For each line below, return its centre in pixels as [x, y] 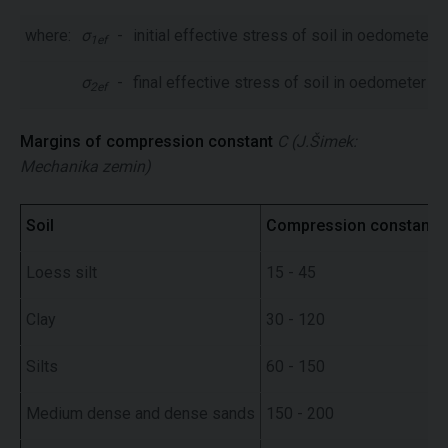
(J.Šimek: [324, 141]
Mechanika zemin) [85, 166]
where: [48, 35]
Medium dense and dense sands [140, 413]
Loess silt [61, 272]
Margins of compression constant [146, 141]
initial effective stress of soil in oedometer [283, 35]
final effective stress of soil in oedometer [279, 82]
